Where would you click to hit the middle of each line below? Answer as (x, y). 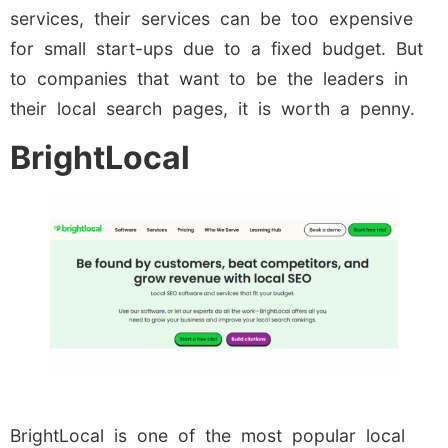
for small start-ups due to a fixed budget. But (216, 49)
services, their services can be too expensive (211, 19)
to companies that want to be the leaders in (209, 79)
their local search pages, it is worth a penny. (212, 109)
